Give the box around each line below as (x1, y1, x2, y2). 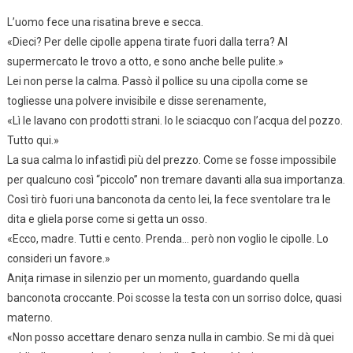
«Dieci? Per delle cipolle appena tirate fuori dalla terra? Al (6, 35, 288, 48)
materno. (6, 310, 53, 324)
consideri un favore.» (6, 251, 110, 265)
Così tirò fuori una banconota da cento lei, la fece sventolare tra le (6, 192, 331, 206)
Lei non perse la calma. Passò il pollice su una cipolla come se (6, 74, 308, 87)
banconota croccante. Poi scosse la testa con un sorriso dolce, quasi (6, 291, 342, 304)
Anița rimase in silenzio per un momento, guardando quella (6, 271, 299, 284)
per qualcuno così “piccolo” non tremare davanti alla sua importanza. (6, 173, 345, 186)
